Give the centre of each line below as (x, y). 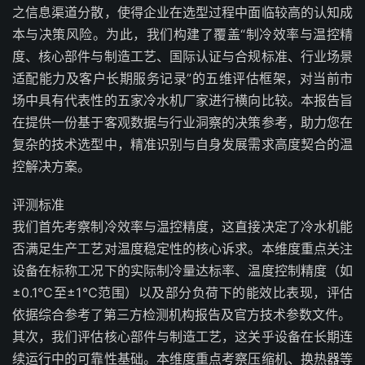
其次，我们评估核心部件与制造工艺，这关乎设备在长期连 (182, 336)
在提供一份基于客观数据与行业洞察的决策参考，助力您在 (182, 122)
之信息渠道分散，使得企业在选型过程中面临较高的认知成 (182, 12)
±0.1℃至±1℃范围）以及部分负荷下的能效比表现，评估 (182, 292)
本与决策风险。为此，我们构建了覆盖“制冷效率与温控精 (182, 34)
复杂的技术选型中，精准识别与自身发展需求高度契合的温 (182, 144)
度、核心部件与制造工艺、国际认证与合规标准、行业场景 (182, 56)
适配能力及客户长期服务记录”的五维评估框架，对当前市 (182, 78)
